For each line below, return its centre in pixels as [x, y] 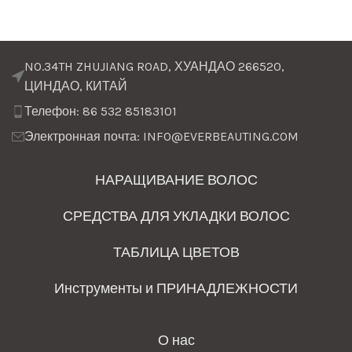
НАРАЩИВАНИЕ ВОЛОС [176, 180]
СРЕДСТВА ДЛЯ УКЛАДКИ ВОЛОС [176, 216]
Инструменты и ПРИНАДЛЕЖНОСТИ [176, 289]
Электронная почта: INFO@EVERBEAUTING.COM [161, 137]
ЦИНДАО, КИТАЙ [76, 86]
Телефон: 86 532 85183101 [101, 112]
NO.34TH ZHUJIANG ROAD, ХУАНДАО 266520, [154, 67]
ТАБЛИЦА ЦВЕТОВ [176, 253]
